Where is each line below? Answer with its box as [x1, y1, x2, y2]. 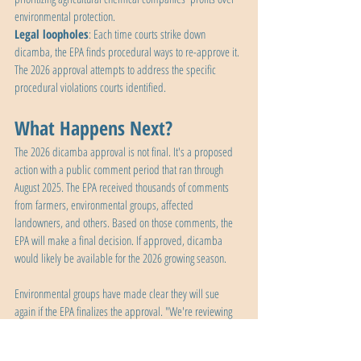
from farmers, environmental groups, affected [15, 197, 196, 214]
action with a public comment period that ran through [15, 161, 226, 178]
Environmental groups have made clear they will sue [15, 285, 222, 302]
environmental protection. [15, 8, 115, 25]
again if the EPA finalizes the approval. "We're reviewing [15, 303, 234, 320]
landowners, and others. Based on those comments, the [15, 214, 235, 231]
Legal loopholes [15, 26, 89, 43]
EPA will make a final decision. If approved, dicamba [15, 232, 225, 249]
